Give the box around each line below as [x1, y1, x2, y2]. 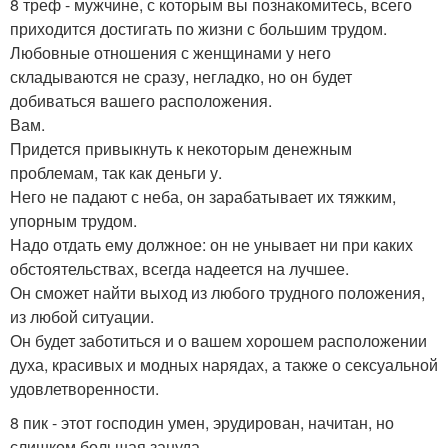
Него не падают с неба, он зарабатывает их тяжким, [10, 185, 396, 208]
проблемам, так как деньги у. [10, 161, 222, 184]
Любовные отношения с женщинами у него [10, 41, 331, 64]
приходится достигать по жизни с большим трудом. [10, 17, 387, 40]
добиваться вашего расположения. [10, 89, 272, 112]
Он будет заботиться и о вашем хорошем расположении [10, 329, 427, 352]
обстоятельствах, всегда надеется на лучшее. [10, 257, 349, 280]
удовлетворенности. [10, 377, 159, 400]
